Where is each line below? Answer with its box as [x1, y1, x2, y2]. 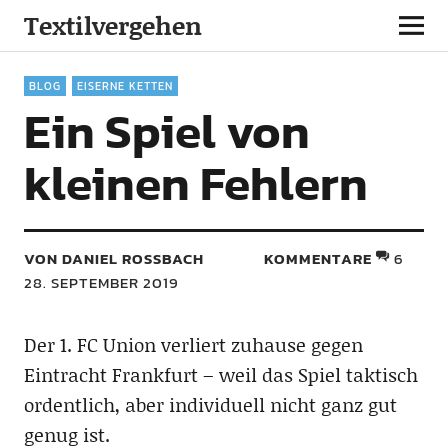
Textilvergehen [23, 8, 202, 43]
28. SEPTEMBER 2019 [23, 271, 179, 294]
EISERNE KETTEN [76, 78, 173, 94]
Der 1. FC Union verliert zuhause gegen [23, 331, 363, 358]
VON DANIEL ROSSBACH [23, 247, 193, 270]
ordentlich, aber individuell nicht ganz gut [23, 391, 397, 418]
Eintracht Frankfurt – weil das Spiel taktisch [23, 361, 418, 388]
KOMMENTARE [264, 247, 373, 270]
